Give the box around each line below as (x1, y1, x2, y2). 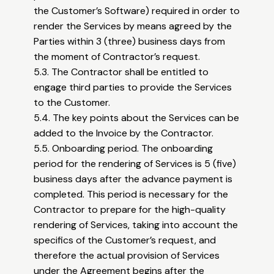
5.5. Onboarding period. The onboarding (34, 142, 213, 155)
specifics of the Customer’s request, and (34, 234, 217, 247)
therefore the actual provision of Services (34, 249, 220, 262)
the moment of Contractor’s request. (34, 50, 201, 64)
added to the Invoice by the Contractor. (34, 127, 214, 140)
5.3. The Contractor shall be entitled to (34, 65, 209, 79)
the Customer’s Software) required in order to (34, 4, 240, 18)
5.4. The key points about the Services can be (34, 111, 240, 125)
